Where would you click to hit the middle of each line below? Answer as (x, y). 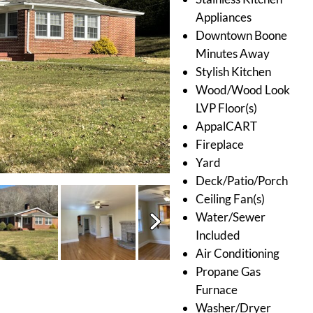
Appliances (223, 17)
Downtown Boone (241, 35)
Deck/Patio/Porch (241, 180)
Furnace (216, 289)
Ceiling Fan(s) (230, 198)
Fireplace (219, 144)
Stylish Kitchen (233, 71)
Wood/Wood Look (242, 89)
